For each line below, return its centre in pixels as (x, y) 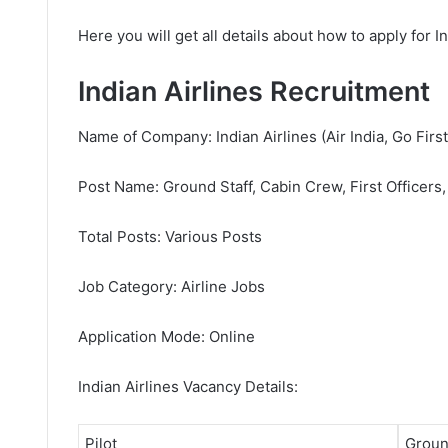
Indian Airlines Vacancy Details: (188, 386)
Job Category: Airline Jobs (171, 286)
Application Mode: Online (166, 336)
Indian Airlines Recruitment (254, 91)
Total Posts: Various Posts (170, 236)
